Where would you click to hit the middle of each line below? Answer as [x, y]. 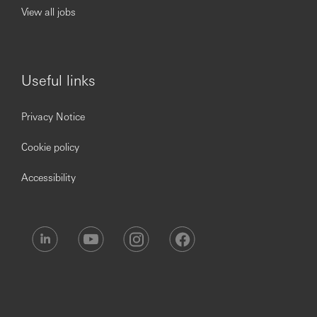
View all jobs [48, 12]
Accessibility [48, 177]
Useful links [58, 80]
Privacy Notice [53, 116]
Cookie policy [50, 147]
